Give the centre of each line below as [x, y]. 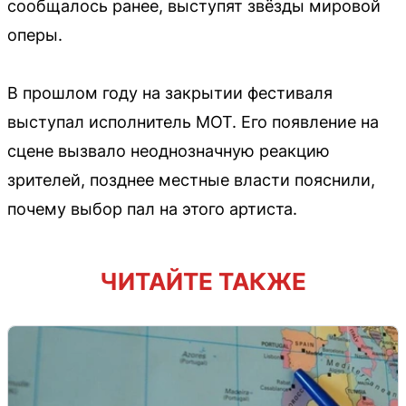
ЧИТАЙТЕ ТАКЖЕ [203, 281]
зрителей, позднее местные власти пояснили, [191, 179]
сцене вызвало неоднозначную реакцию [169, 150]
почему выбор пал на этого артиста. [152, 208]
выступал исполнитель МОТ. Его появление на [193, 121]
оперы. [35, 34]
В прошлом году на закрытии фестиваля [170, 92]
